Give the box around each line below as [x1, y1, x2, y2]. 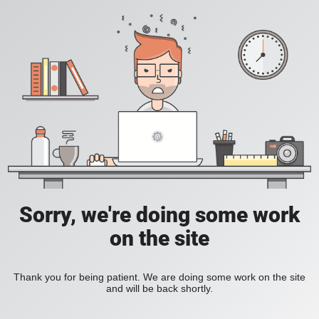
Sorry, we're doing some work [19, 202, 300, 228]
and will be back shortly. [106, 283, 213, 295]
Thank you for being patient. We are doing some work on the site [14, 271, 305, 283]
